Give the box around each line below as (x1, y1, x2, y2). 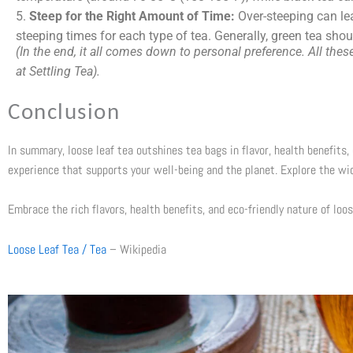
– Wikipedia (106, 240, 166, 258)
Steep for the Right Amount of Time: (29, 8, 235, 24)
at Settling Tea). (16, 63, 100, 79)
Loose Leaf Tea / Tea (8, 240, 106, 258)
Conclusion (8, 101, 120, 124)
